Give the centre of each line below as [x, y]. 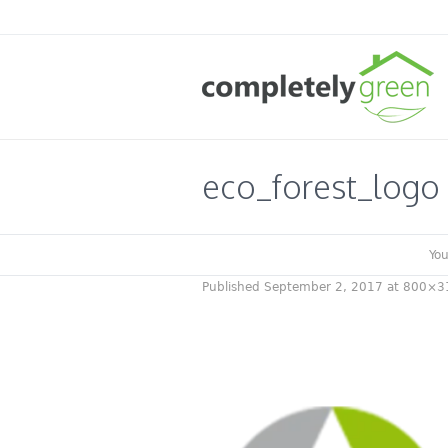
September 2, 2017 [323, 287]
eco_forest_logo [321, 186]
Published [233, 287]
